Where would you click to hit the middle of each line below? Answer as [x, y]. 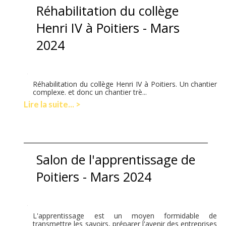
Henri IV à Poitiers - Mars [108, 27]
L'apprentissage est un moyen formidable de [125, 215]
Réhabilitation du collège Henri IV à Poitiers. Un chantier [125, 84]
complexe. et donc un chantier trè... [90, 92]
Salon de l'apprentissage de [116, 159]
